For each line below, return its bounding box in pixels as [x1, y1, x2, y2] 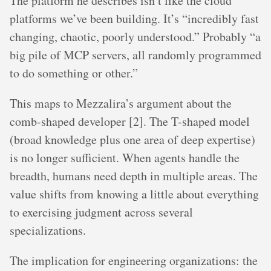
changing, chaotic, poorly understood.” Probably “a [10, 28, 261, 45]
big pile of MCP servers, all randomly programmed [10, 46, 261, 63]
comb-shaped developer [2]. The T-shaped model [10, 113, 250, 129]
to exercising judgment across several [10, 203, 193, 220]
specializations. [10, 221, 86, 238]
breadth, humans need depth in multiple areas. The [10, 167, 258, 184]
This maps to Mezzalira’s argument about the [10, 94, 232, 111]
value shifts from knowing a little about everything [10, 185, 259, 202]
